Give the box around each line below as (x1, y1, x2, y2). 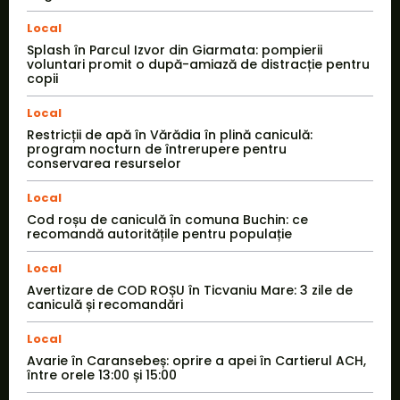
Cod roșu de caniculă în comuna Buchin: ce (27, 211, 308, 229)
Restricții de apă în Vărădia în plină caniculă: (27, 126, 312, 145)
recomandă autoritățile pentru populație (27, 225, 292, 244)
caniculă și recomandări (27, 296, 183, 314)
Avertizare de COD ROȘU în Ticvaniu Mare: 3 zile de (27, 281, 353, 300)
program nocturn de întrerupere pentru (27, 140, 287, 159)
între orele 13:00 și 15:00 (27, 366, 177, 385)
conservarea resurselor (27, 154, 181, 173)
